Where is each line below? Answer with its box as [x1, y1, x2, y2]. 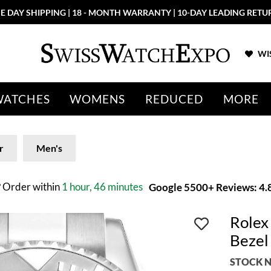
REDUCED [145, 92, 204, 106]
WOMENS [69, 92, 126, 106]
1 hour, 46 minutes [62, 180, 143, 193]
